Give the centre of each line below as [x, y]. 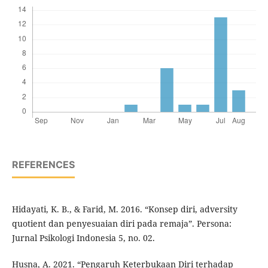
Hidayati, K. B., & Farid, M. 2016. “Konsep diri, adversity [124, 209]
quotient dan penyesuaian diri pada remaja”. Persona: [121, 224]
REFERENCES [43, 165]
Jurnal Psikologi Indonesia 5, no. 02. [83, 238]
